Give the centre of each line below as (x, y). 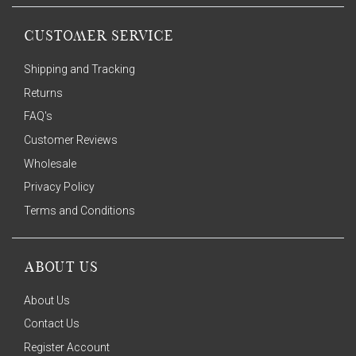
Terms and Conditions (79, 211)
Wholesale (50, 163)
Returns (43, 93)
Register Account (67, 347)
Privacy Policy (59, 187)
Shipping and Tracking (79, 70)
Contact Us (52, 324)
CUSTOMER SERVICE (99, 37)
